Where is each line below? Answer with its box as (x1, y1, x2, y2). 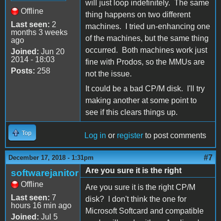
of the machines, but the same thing (85, 34, 209, 42)
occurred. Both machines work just (85, 45, 207, 54)
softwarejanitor (11, 167, 78, 178)
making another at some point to (85, 96, 197, 105)
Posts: (11, 66, 35, 75)
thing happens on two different (85, 10, 190, 19)
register (117, 131, 143, 140)
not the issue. (85, 69, 132, 78)
